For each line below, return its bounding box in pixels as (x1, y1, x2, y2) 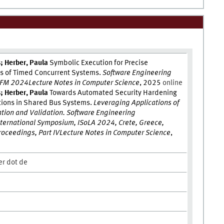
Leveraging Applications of (93, 99, 179, 107)
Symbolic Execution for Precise (48, 59, 148, 67)
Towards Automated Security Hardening (48, 89, 177, 97)
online (162, 79, 183, 87)
